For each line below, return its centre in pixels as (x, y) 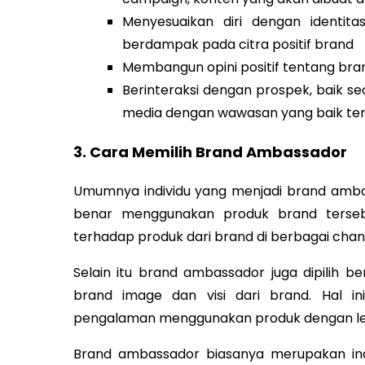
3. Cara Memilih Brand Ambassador (210, 152)
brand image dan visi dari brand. (197, 296)
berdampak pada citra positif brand (237, 45)
